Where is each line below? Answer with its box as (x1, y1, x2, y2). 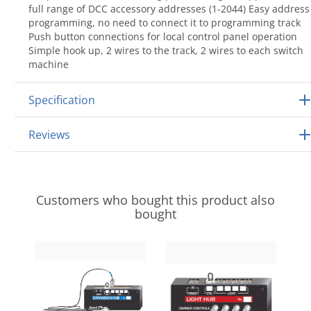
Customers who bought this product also (36, 192, 275, 208)
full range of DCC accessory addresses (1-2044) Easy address (28, 2, 310, 15)
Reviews (28, 127, 70, 142)
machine (28, 58, 69, 71)
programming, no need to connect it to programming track (28, 16, 301, 29)
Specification (28, 92, 95, 108)
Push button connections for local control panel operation (28, 30, 297, 43)
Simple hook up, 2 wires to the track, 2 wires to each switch (28, 44, 303, 57)
